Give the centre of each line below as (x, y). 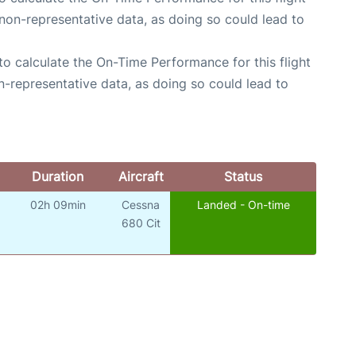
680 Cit (141, 223)
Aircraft (141, 177)
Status (243, 177)
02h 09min (58, 205)
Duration (57, 177)
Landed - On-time (243, 205)
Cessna (141, 205)
